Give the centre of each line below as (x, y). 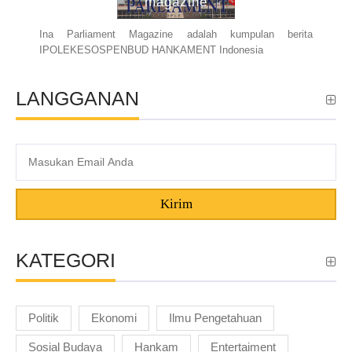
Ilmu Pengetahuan (215, 317)
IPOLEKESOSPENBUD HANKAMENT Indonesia (151, 49)
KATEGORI (66, 260)
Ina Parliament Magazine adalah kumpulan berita (176, 34)
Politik (44, 317)
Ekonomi (114, 317)
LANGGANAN (77, 98)
